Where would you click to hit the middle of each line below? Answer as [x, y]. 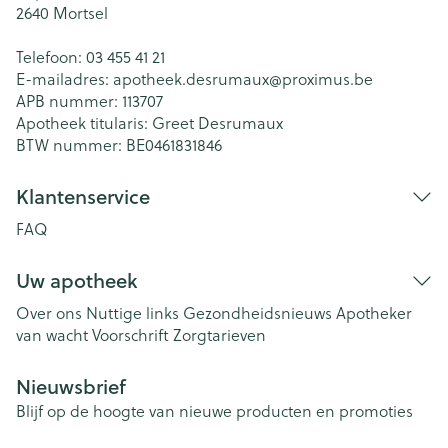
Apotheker [374, 312]
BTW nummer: [71, 144]
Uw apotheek [76, 280]
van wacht [52, 334]
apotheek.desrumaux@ [197, 78]
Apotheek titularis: [84, 122]
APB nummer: [69, 100]
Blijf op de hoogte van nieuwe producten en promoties [214, 410]
